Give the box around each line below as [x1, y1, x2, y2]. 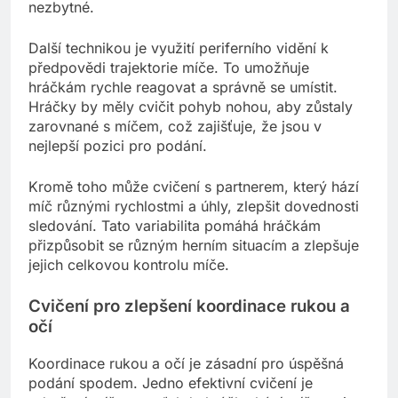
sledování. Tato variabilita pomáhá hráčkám [28, 217, 321, 235]
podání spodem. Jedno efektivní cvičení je [28, 374, 313, 393]
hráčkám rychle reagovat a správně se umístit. [28, 78, 338, 97]
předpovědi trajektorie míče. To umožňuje [28, 59, 309, 77]
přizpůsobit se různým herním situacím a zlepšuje [28, 236, 359, 255]
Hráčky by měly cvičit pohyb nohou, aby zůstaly [28, 98, 353, 116]
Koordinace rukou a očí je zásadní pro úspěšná [28, 354, 344, 373]
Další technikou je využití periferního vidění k [28, 39, 329, 58]
